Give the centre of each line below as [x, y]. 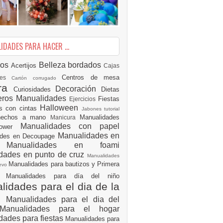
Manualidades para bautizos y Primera [64, 164]
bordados [86, 65]
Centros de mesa [91, 77]
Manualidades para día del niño [63, 176]
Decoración [78, 89]
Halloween [61, 108]
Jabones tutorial [100, 109]
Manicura [65, 117]
